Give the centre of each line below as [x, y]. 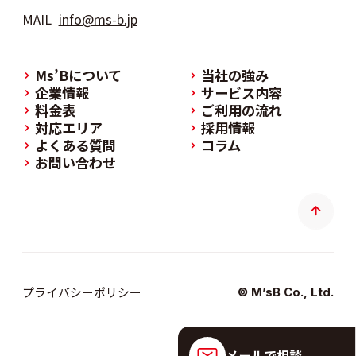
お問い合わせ [75, 162]
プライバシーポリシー [81, 292]
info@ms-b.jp [98, 19]
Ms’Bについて [78, 75]
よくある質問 [75, 145]
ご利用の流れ [241, 110]
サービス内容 [241, 92]
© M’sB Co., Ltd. [286, 292]
